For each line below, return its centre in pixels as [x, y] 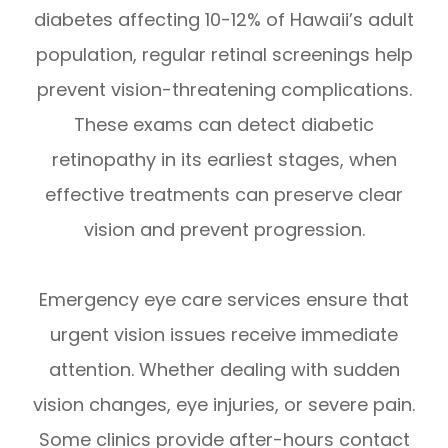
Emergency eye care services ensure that [224, 300]
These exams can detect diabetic [224, 125]
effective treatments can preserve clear [224, 195]
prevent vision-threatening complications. [224, 90]
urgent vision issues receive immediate [224, 335]
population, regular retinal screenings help [224, 55]
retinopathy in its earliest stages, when [224, 160]
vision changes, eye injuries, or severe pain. [224, 405]
